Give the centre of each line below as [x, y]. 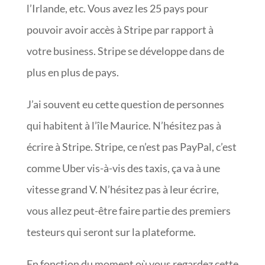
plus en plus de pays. [72, 72]
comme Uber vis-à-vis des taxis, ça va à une [123, 168]
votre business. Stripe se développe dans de [125, 51]
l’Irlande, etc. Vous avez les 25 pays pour [117, 8]
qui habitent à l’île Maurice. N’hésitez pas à [124, 125]
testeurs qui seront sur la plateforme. [111, 232]
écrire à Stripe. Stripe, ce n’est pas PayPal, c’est [131, 146]
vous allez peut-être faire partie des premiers [128, 210]
